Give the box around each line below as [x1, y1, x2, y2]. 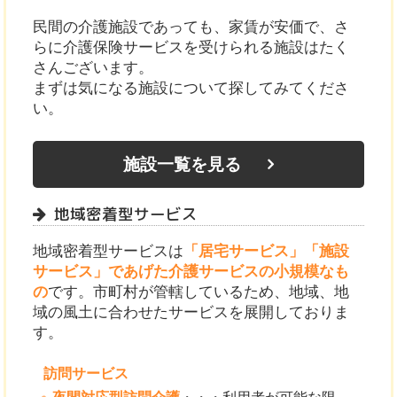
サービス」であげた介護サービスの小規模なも [33, 263, 350, 281]
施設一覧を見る [123, 154, 242, 174]
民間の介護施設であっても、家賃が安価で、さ [33, 18, 350, 35]
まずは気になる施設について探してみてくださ [33, 79, 350, 97]
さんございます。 [33, 58, 154, 76]
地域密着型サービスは [33, 243, 184, 261]
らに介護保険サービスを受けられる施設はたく [33, 38, 350, 56]
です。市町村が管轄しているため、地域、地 [48, 284, 350, 301]
